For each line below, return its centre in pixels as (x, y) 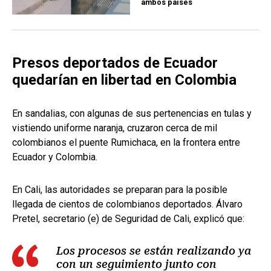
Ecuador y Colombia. (55, 157)
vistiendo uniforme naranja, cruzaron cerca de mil (115, 128)
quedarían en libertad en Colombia (124, 80)
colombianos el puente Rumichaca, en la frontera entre (126, 143)
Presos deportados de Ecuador (115, 63)
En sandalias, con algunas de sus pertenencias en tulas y (132, 114)
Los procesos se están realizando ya (154, 251)
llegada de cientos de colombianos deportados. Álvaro (127, 204)
